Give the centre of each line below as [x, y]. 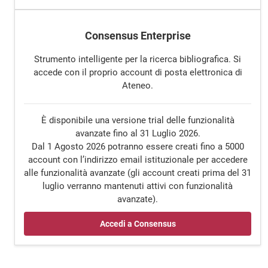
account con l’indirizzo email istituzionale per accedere [138, 160]
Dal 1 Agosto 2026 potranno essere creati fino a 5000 [138, 147]
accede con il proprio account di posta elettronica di [138, 72]
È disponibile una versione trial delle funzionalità [138, 121]
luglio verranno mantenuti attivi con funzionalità [138, 186]
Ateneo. [138, 85]
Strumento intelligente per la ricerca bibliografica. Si [138, 59]
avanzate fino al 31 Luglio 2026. [138, 134]
